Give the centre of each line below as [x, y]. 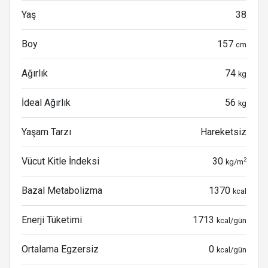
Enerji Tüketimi [52, 220]
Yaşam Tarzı [46, 132]
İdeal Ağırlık [46, 103]
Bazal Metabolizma [62, 191]
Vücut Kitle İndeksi [60, 161]
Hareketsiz [223, 132]
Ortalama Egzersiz [60, 249]
